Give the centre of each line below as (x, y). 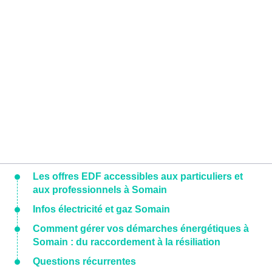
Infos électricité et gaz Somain (101, 209)
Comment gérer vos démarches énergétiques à (141, 229)
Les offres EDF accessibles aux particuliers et (138, 177)
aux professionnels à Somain (100, 190)
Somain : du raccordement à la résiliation (127, 242)
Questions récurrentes (84, 262)
